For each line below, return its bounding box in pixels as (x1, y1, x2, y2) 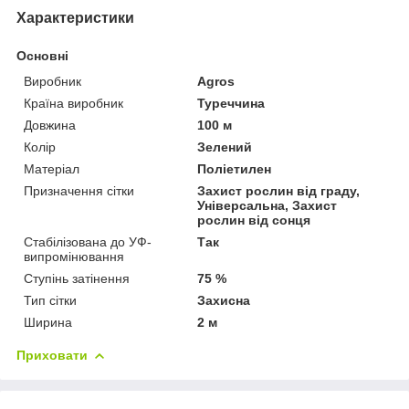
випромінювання (24, 248, 124, 264)
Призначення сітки (24, 183, 134, 198)
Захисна (197, 292, 251, 308)
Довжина (24, 117, 76, 132)
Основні (16, 47, 68, 63)
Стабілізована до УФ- (24, 234, 152, 249)
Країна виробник (24, 95, 123, 110)
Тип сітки (24, 292, 77, 308)
